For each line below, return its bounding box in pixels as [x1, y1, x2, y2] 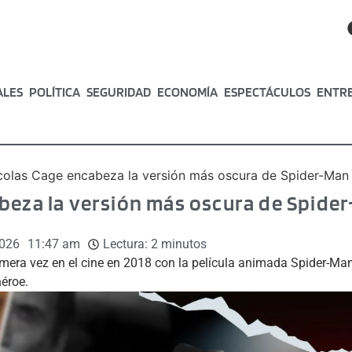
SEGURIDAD [86, 84, 152, 100]
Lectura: [102, 236, 148, 251]
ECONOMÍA [157, 84, 218, 100]
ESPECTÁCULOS [224, 84, 311, 100]
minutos [160, 236, 207, 251]
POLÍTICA [29, 84, 81, 100]
